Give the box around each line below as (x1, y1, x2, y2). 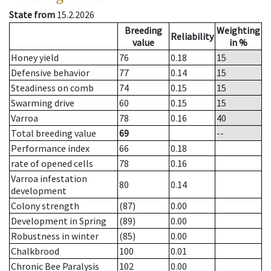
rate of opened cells (11, 157, 93, 170)
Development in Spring (11, 215, 106, 227)
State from (9, 8, 55, 21)
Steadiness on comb (11, 82, 94, 94)
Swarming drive (11, 97, 74, 109)
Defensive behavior (11, 67, 90, 79)
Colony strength (11, 200, 79, 212)
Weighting (217, 24, 260, 37)
